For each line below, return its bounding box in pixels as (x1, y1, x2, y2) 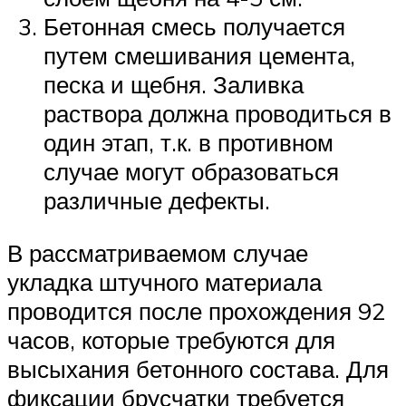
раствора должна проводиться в (43, 99, 391, 129)
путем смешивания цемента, (43, 41, 355, 71)
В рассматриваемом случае (7, 237, 308, 267)
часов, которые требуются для (7, 324, 335, 354)
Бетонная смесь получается (43, 12, 345, 42)
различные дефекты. (43, 186, 270, 216)
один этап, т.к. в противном (43, 128, 333, 158)
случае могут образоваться (43, 157, 339, 187)
